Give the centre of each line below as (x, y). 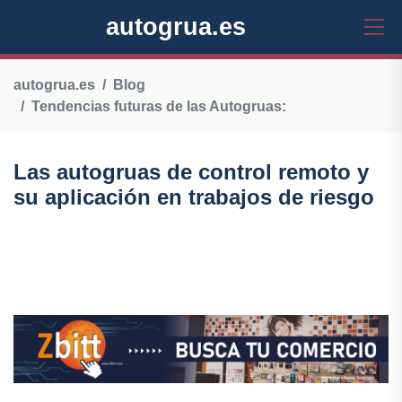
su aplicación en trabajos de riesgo (194, 197)
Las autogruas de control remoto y (191, 172)
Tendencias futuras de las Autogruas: (159, 106)
